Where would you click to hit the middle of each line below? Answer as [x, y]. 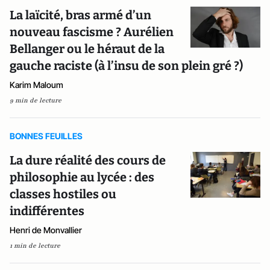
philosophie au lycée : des [82, 177]
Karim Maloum [36, 85]
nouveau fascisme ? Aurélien [92, 32]
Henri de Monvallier [46, 230]
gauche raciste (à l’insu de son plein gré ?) [126, 66]
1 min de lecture [35, 246]
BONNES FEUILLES [46, 136]
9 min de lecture [36, 100]
